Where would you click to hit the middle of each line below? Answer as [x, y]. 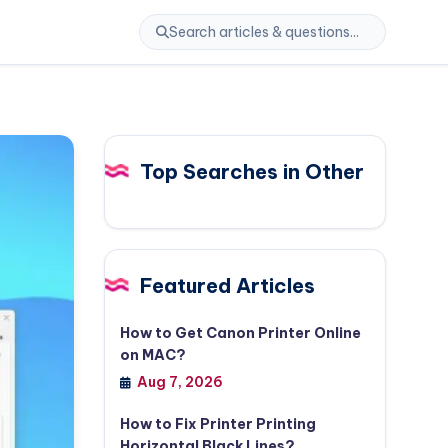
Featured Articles [227, 285]
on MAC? [152, 355]
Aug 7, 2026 [179, 382]
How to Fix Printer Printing [217, 424]
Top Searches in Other [251, 171]
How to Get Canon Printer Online [240, 333]
